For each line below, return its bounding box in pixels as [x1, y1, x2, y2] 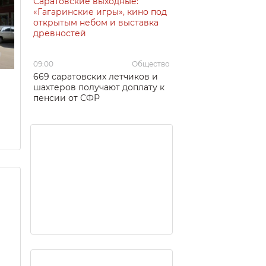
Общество [132, 59, 170, 68]
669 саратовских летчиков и [33, 71, 158, 82]
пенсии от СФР [33, 92, 100, 103]
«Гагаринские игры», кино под [33, 6, 167, 17]
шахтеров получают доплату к [33, 81, 164, 93]
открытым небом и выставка [33, 17, 159, 28]
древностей [33, 27, 86, 39]
